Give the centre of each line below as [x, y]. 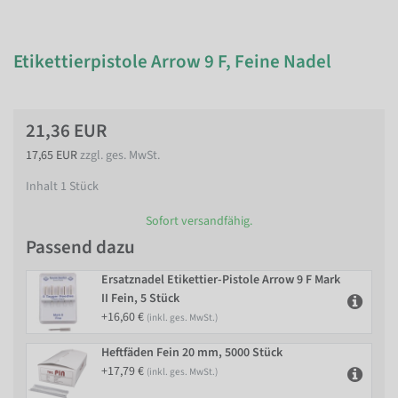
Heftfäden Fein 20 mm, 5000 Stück [192, 352]
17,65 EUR [53, 155]
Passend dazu [80, 247]
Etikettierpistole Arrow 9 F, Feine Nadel [172, 61]
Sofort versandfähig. [199, 221]
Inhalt [43, 187]
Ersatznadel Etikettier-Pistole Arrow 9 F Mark [221, 279]
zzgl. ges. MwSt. [120, 155]
